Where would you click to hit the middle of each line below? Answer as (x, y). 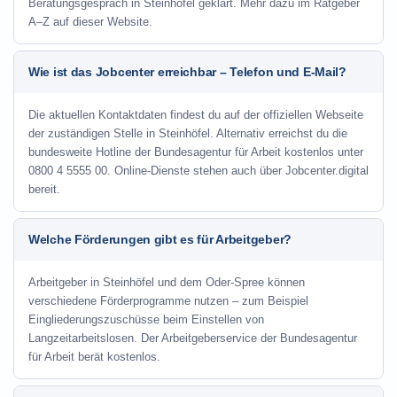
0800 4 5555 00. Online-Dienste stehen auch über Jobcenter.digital (198, 171)
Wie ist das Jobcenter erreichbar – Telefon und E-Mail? (187, 72)
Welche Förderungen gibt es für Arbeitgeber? (160, 239)
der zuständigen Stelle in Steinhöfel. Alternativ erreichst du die (188, 133)
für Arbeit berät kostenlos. (94, 357)
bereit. (44, 189)
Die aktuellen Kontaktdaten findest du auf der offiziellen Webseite (196, 115)
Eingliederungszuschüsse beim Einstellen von (146, 319)
